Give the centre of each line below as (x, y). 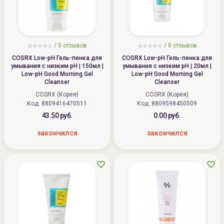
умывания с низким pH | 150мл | (57, 66)
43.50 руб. (57, 115)
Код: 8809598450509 (167, 103)
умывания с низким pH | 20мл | (167, 66)
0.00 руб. (167, 115)
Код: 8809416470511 (57, 103)
